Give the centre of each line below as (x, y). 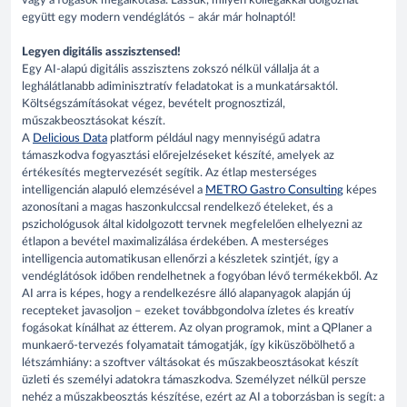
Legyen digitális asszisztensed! (103, 52)
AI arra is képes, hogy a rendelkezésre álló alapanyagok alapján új (186, 293)
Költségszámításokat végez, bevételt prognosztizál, (154, 104)
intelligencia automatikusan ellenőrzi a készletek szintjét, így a (180, 259)
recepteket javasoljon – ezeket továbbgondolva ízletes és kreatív (188, 311)
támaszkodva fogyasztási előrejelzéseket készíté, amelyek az (178, 155)
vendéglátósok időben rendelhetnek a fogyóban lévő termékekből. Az (200, 276)
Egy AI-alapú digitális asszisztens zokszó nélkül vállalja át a (170, 69)
